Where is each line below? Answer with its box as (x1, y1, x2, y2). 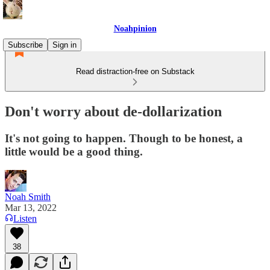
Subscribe (8, 40, 43, 49)
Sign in (52, 40, 77, 49)
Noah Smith (5, 191, 51, 202)
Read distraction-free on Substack (75, 67, 195, 76)
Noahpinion (113, 24, 157, 33)
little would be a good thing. (5, 145, 143, 158)
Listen (13, 213, 37, 224)
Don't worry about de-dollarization (5, 103, 222, 119)
